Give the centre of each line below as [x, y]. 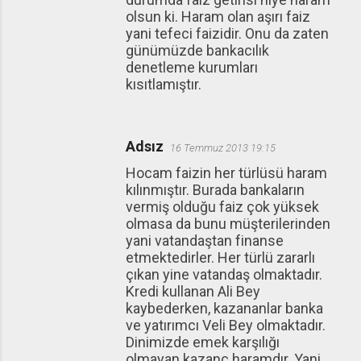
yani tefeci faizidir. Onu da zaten [227, 33]
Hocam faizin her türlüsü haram [226, 173]
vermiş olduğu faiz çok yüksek [222, 207]
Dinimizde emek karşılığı [203, 342]
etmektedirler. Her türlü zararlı [220, 257]
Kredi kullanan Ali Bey [193, 291]
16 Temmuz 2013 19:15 [223, 148]
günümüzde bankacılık [197, 50]
